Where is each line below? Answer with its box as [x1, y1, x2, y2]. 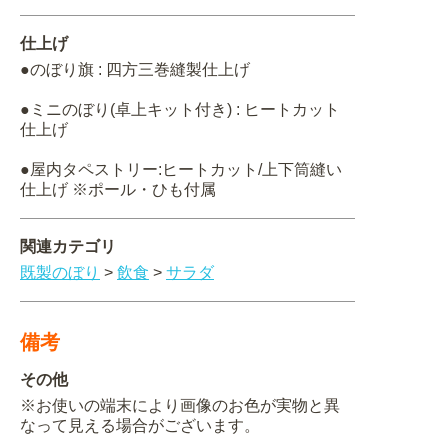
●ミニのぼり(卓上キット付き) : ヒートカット [20, 101, 340, 119]
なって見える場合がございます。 [20, 417, 260, 435]
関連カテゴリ [20, 238, 116, 256]
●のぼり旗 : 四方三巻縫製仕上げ [20, 61, 250, 79]
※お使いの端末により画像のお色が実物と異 [20, 397, 340, 415]
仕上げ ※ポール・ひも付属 [20, 181, 216, 199]
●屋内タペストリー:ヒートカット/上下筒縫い [20, 161, 342, 179]
